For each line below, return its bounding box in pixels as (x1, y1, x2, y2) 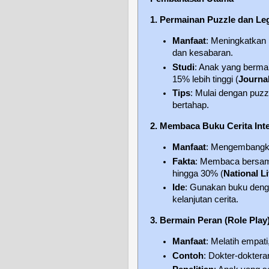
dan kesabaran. (172, 47, 234, 58)
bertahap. (172, 100, 210, 110)
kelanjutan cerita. (172, 195, 239, 205)
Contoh (172, 250, 204, 261)
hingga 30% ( (172, 168, 224, 178)
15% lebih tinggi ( (172, 74, 239, 84)
